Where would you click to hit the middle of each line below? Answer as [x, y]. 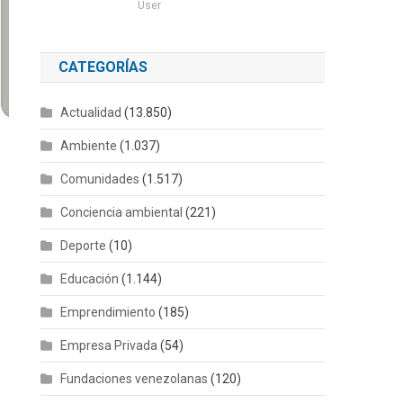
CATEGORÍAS [103, 67]
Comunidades [100, 179]
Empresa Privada [109, 345]
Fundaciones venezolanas [134, 378]
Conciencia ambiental [122, 212]
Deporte [84, 245]
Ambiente [89, 145]
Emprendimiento [108, 312]
